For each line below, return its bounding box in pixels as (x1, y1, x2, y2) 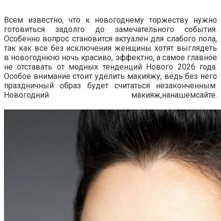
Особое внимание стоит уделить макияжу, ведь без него (4, 71, 217, 81)
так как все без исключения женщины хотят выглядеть (4, 43, 217, 53)
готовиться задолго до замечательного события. (4, 24, 217, 34)
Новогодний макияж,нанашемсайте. (4, 90, 217, 100)
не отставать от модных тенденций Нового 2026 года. (4, 62, 217, 72)
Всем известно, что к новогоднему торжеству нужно (4, 15, 217, 25)
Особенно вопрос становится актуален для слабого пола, (4, 34, 217, 43)
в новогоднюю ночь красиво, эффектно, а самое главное (4, 52, 217, 62)
